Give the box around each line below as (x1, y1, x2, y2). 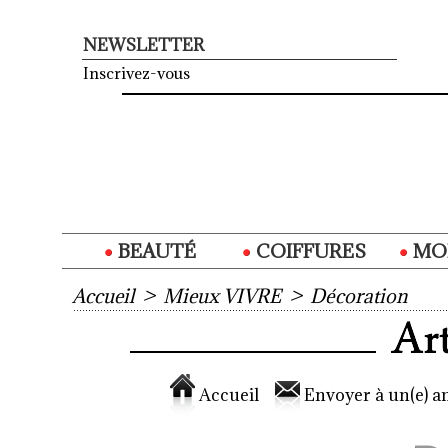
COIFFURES (252, 239, 366, 264)
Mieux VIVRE (163, 284, 281, 309)
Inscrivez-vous (83, 63, 190, 84)
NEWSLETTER (83, 34, 204, 57)
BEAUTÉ (113, 239, 196, 264)
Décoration (310, 284, 407, 309)
